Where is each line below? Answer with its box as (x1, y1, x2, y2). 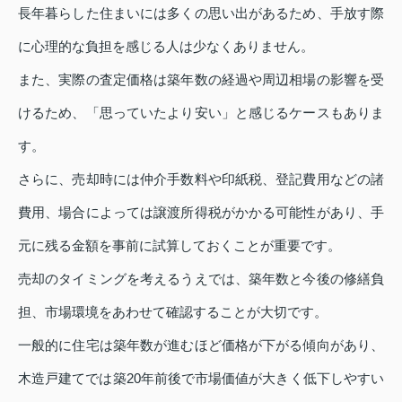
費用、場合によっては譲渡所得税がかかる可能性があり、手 (18, 205, 384, 221)
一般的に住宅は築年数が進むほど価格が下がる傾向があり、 (18, 337, 384, 354)
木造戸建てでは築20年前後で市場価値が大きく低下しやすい (18, 371, 384, 387)
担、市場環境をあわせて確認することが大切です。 (18, 304, 328, 320)
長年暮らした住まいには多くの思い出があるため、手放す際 (18, 5, 384, 22)
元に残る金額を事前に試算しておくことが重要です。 (18, 238, 341, 254)
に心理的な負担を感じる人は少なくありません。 (18, 39, 314, 55)
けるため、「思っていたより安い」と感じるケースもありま (18, 105, 384, 121)
